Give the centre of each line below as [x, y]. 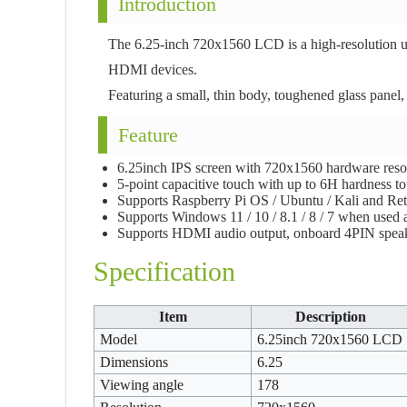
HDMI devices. [153, 69]
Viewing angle [142, 385]
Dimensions [134, 362]
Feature [148, 135]
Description [330, 317]
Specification [164, 271]
